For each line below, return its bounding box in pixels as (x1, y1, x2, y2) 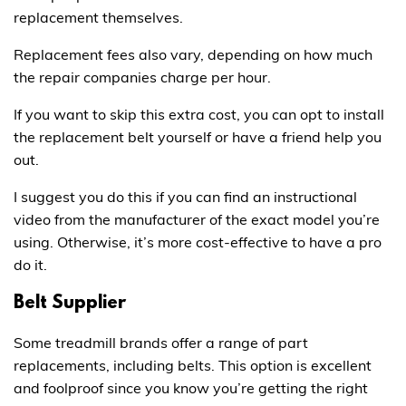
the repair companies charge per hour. (14, 67, 271, 86)
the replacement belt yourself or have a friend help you (14, 127, 382, 146)
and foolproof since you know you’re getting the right (14, 378, 368, 397)
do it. (14, 255, 47, 274)
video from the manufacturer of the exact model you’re (14, 209, 380, 228)
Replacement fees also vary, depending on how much (14, 44, 372, 63)
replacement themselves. (14, 7, 183, 26)
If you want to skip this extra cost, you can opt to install (14, 104, 384, 123)
